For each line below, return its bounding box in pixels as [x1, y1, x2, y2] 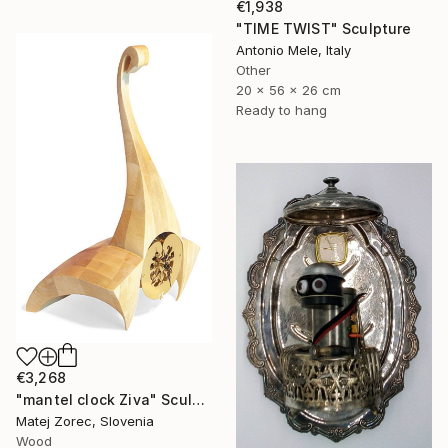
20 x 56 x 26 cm [236, 81, 341, 98]
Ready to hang [236, 101, 327, 118]
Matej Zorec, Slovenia [16, 412, 154, 429]
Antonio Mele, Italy [236, 41, 351, 58]
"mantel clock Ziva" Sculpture [191, 390, 205, 408]
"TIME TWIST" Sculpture [236, 19, 412, 37]
